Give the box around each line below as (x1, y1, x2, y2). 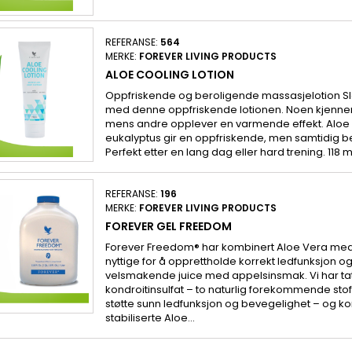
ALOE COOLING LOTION (104, 66, 234, 82)
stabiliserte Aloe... (104, 310, 195, 325)
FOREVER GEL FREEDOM (104, 218, 232, 234)
